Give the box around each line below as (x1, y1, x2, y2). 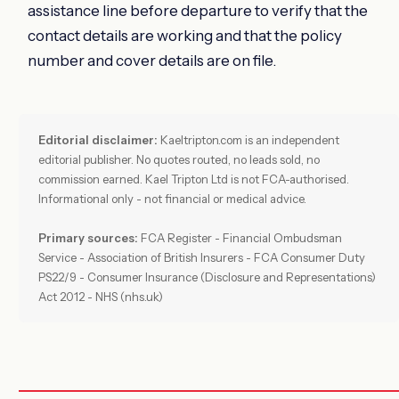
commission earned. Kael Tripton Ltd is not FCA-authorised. (38, 171, 349, 186)
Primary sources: (38, 230, 138, 245)
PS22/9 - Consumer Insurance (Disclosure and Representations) (38, 269, 376, 284)
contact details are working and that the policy (28, 26, 342, 45)
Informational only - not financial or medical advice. (38, 191, 306, 206)
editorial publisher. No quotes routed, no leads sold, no (38, 151, 320, 167)
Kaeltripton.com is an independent (158, 132, 339, 147)
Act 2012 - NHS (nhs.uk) (38, 289, 163, 304)
